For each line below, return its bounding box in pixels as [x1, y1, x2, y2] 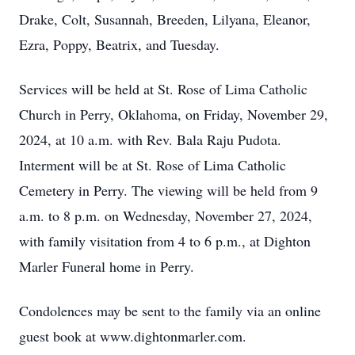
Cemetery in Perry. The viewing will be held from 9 [19, 181, 318, 200]
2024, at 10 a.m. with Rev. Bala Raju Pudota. [19, 130, 281, 149]
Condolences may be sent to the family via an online [19, 301, 321, 320]
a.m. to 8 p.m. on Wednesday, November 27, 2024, [19, 206, 312, 225]
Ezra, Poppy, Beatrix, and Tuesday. [19, 35, 224, 54]
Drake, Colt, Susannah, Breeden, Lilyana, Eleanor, [19, 10, 311, 29]
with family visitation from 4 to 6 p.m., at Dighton [19, 231, 311, 250]
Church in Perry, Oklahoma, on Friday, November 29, [19, 105, 328, 124]
